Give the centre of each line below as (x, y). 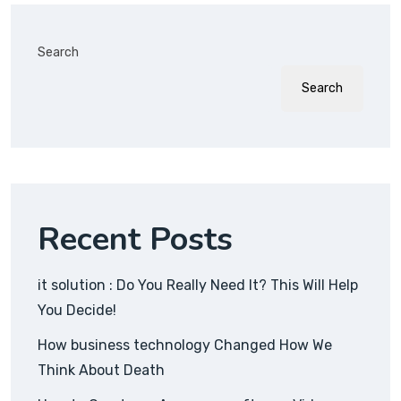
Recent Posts (135, 240)
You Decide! (77, 311)
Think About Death (101, 371)
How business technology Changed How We (185, 346)
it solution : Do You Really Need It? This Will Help (198, 286)
